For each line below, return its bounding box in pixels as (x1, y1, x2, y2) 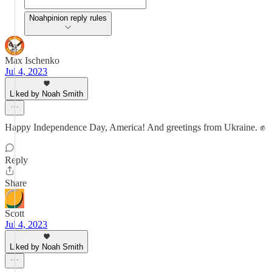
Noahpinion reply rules (29, 13, 107, 22)
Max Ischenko (5, 55, 59, 66)
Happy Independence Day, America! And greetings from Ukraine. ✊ (5, 122, 265, 132)
